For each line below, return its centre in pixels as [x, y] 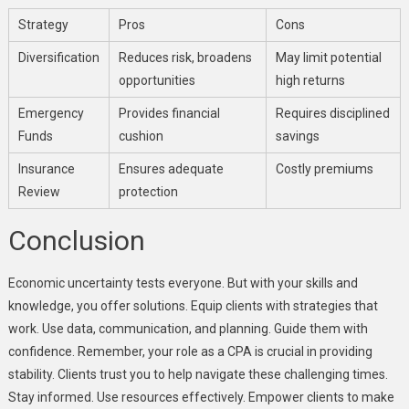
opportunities [157, 80]
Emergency [51, 113]
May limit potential [328, 57]
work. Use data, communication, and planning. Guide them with [188, 328]
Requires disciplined [332, 113]
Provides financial [169, 113]
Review [39, 191]
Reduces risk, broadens [185, 57]
